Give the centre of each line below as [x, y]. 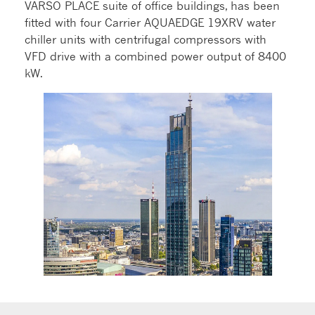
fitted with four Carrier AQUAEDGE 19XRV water [150, 22]
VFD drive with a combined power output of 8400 [155, 56]
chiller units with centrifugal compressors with [146, 39]
